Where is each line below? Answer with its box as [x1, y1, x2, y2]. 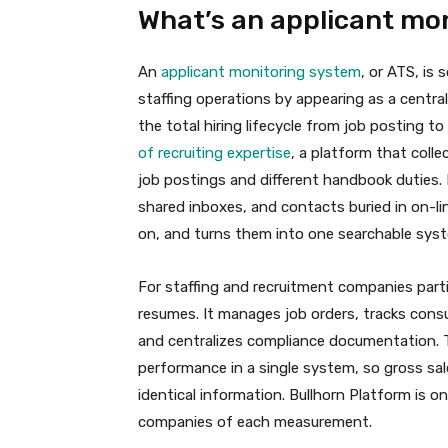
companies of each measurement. [138, 413, 372, 432]
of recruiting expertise [138, 144, 291, 163]
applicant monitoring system [161, 63, 361, 82]
